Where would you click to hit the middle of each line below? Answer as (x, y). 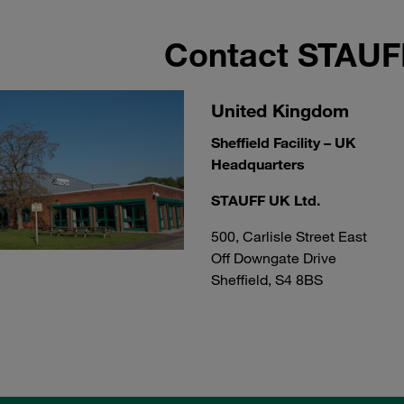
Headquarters (257, 164)
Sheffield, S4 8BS (266, 280)
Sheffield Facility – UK (283, 142)
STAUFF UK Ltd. (265, 200)
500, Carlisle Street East (289, 236)
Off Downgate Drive (273, 258)
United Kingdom (280, 110)
